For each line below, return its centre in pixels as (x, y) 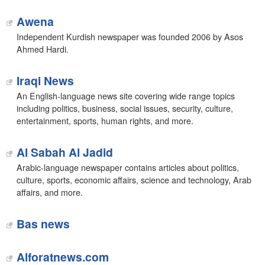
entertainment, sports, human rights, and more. (105, 121)
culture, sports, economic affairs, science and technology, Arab (134, 180)
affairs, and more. (49, 192)
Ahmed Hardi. (42, 49)
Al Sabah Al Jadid (64, 152)
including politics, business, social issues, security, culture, (125, 108)
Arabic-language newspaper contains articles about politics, (127, 167)
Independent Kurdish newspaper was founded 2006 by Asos (130, 37)
